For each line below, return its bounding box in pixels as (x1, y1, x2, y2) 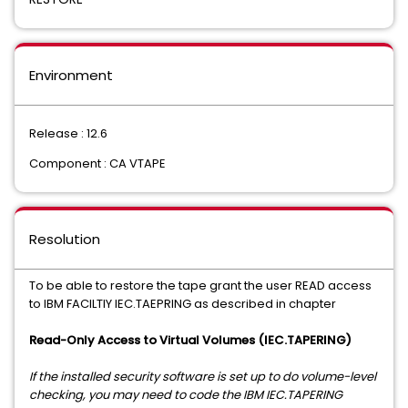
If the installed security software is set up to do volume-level (29, 368, 376, 385)
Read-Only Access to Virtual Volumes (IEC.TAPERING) (29, 331, 352, 349)
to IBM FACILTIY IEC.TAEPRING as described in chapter (29, 295, 336, 312)
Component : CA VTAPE (29, 155, 166, 172)
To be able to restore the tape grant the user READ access (29, 277, 372, 294)
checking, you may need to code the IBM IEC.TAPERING (29, 386, 342, 403)
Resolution (29, 229, 100, 249)
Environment (29, 66, 113, 85)
